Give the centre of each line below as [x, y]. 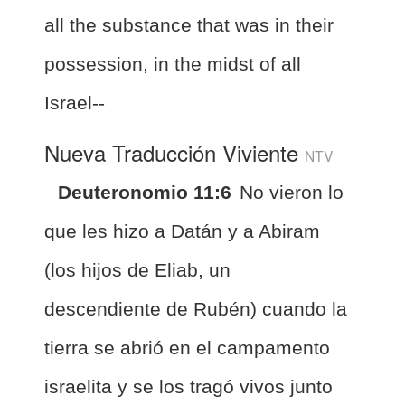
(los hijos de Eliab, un [137, 269]
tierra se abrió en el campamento [187, 347]
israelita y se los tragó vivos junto [188, 386]
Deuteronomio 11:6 [145, 192]
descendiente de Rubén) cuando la [196, 308]
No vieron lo [292, 192]
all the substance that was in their [189, 24]
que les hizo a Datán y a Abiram [182, 231]
